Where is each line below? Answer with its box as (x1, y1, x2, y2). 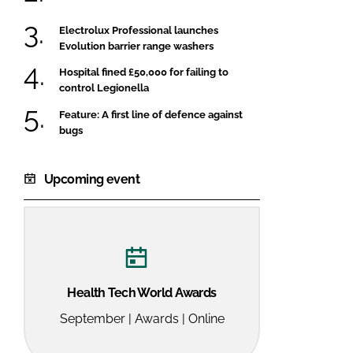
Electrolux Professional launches (59, 24, 218, 36)
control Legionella (59, 82, 149, 95)
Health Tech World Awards (67, 285, 217, 301)
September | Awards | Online (59, 311, 225, 327)
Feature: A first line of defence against (59, 108, 243, 121)
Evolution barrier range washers (59, 39, 214, 52)
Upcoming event (44, 171, 140, 187)
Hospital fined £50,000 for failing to (59, 66, 229, 79)
